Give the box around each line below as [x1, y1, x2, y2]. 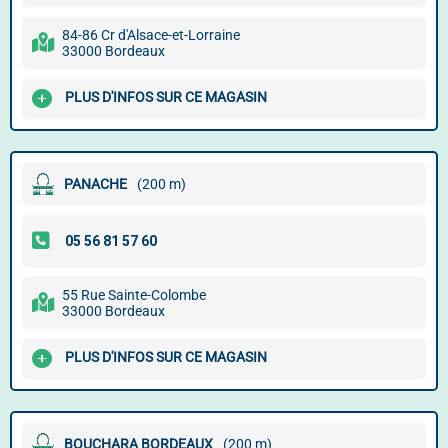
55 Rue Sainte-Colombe [62, 287, 206, 303]
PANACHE [64, 176, 127, 192]
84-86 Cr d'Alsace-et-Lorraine [62, 27, 240, 43]
